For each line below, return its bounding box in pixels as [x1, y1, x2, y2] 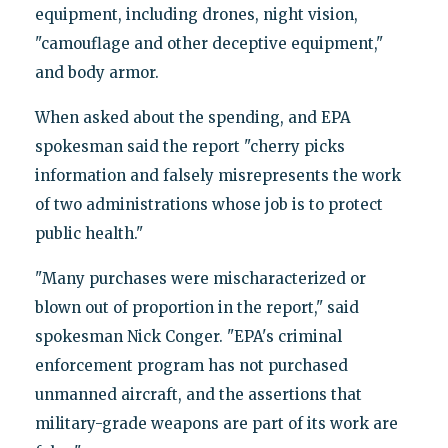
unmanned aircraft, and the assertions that [34, 384, 362, 404]
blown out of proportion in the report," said [34, 297, 359, 317]
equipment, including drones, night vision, [34, 4, 358, 24]
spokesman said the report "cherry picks [34, 136, 345, 156]
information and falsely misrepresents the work [34, 165, 401, 185]
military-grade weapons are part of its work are [34, 413, 398, 433]
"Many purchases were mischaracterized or [34, 268, 366, 288]
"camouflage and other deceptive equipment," [34, 33, 383, 53]
